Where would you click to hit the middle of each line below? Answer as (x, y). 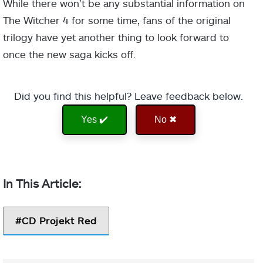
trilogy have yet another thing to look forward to (116, 37)
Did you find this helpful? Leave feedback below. (129, 96)
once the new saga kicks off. (69, 54)
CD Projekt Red (59, 221)
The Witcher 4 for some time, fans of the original (117, 20)
